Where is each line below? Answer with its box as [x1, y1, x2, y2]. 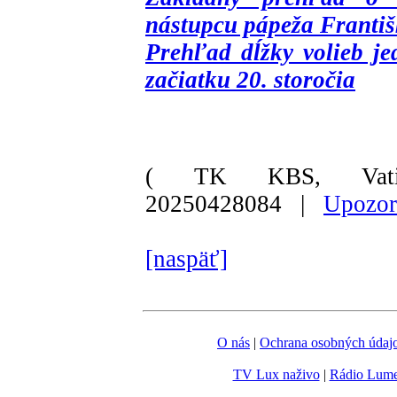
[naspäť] [145, 245, 228, 272]
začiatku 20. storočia [145, 66, 355, 93]
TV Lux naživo [232, 367, 320, 382]
